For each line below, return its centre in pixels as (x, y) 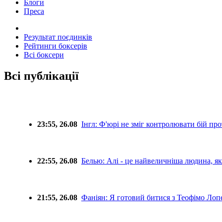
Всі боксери (44, 55)
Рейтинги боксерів (55, 46)
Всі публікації (41, 76)
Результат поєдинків (58, 37)
